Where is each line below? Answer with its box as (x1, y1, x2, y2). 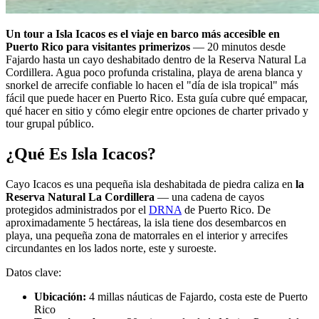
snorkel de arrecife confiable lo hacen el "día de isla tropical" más (6, 78, 298, 91)
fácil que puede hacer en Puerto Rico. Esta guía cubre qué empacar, (6, 91, 308, 104)
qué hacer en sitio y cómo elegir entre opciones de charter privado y (6, 104, 308, 117)
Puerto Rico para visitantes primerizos (6, 40, 190, 53)
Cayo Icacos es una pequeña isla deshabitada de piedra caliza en (6, 177, 296, 190)
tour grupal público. (6, 117, 94, 130)
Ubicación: (34, 290, 86, 303)
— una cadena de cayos (155, 190, 264, 203)
